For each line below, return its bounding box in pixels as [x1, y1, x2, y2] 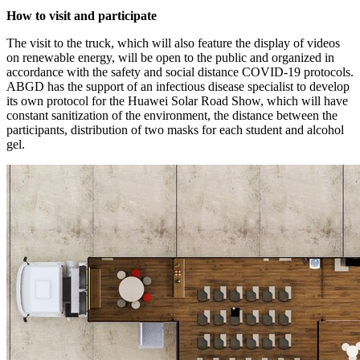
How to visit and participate [6, 8, 157, 22]
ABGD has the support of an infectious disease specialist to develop [6, 79, 350, 93]
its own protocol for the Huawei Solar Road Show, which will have [6, 93, 348, 108]
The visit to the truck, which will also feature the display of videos [6, 35, 340, 50]
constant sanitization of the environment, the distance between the [6, 108, 337, 122]
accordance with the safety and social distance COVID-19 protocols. [6, 64, 354, 79]
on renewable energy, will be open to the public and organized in [6, 50, 334, 64]
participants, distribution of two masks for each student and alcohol [6, 122, 344, 137]
